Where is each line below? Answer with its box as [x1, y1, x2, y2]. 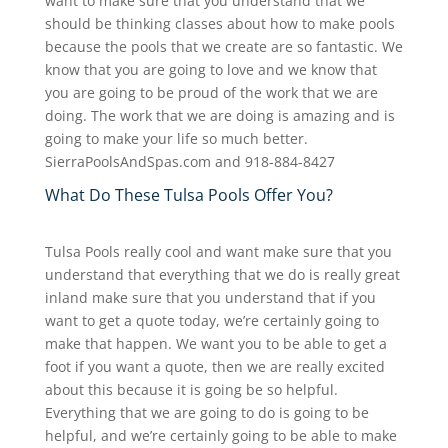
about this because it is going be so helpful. [44, 380, 338, 400]
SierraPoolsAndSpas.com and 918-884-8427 [44, 152, 335, 172]
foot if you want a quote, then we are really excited [44, 357, 385, 377]
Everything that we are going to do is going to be [44, 403, 369, 423]
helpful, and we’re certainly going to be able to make [44, 426, 397, 446]
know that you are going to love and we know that [44, 60, 377, 80]
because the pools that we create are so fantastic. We [44, 37, 403, 57]
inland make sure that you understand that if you [44, 288, 376, 308]
